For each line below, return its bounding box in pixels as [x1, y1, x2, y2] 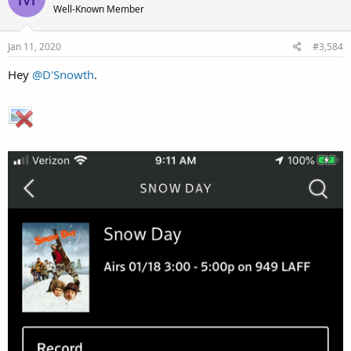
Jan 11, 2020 [8, 40, 61, 53]
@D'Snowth [32, 67, 94, 82]
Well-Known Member [53, 2, 144, 16]
